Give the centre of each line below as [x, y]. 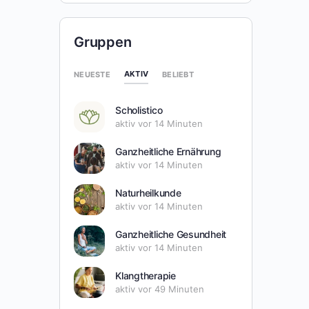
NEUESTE [92, 74]
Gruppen [103, 42]
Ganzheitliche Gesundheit [171, 235]
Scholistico [139, 110]
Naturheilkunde [148, 193]
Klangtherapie [146, 276]
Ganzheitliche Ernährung [168, 152]
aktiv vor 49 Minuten [160, 289]
